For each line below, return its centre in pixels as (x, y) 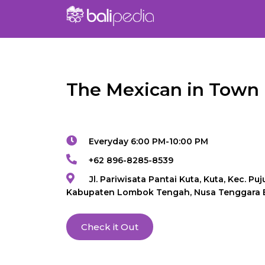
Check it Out (110, 227)
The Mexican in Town (163, 90)
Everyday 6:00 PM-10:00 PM (148, 142)
